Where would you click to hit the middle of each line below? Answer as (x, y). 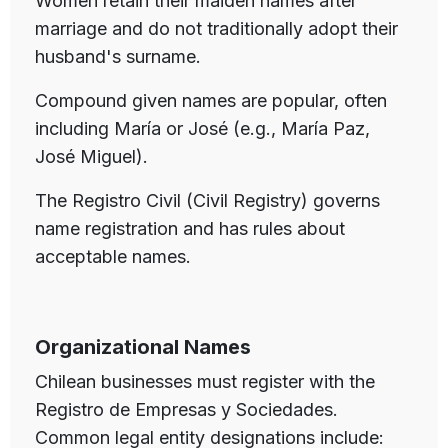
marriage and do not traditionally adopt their (216, 28)
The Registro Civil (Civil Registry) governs (207, 200)
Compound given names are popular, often (211, 100)
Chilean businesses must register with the (205, 381)
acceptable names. (113, 256)
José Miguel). (91, 156)
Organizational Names (143, 346)
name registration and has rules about (190, 228)
